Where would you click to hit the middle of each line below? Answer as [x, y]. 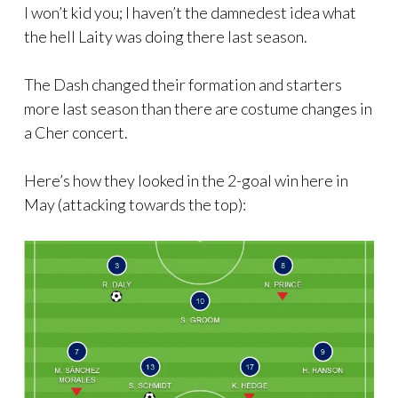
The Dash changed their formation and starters [183, 84]
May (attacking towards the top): [135, 204]
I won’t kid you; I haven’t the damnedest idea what [190, 12]
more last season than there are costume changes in [198, 108]
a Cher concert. [76, 132]
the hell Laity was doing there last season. [166, 36]
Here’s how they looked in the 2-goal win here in [186, 180]
